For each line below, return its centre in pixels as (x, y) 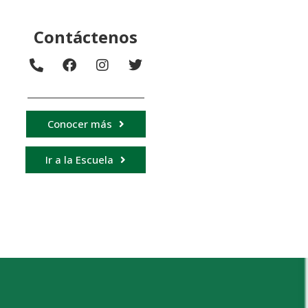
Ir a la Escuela (80, 159)
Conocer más (79, 123)
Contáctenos (86, 37)
